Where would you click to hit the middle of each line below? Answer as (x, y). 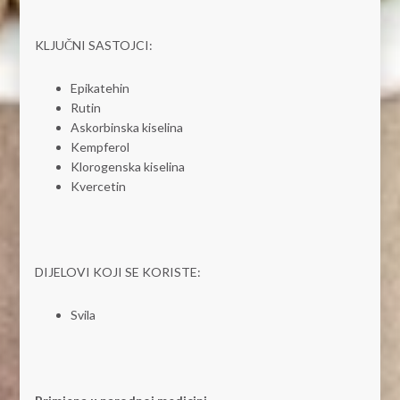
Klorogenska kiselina (127, 166)
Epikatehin (100, 87)
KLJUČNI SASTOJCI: (93, 45)
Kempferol (100, 146)
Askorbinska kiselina (126, 127)
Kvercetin (98, 186)
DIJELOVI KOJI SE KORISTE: (117, 271)
